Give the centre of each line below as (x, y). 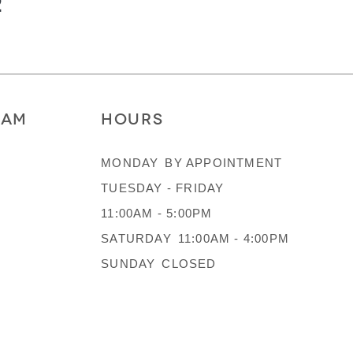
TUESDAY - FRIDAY (163, 188)
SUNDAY (128, 263)
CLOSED (189, 263)
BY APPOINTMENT (224, 162)
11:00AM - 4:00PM (233, 238)
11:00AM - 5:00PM (157, 213)
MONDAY (130, 162)
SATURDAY (136, 238)
